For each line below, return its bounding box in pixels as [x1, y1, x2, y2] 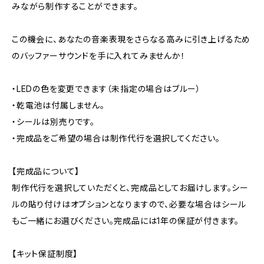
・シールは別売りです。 [12, 117, 95, 127]
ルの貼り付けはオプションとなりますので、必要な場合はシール [12, 199, 247, 209]
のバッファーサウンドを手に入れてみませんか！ [12, 51, 186, 61]
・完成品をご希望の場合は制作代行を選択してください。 [12, 133, 220, 143]
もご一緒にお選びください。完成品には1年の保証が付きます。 [12, 216, 240, 226]
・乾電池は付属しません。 [12, 100, 105, 110]
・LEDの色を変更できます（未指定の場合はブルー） [12, 84, 201, 94]
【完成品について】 [12, 166, 80, 176]
